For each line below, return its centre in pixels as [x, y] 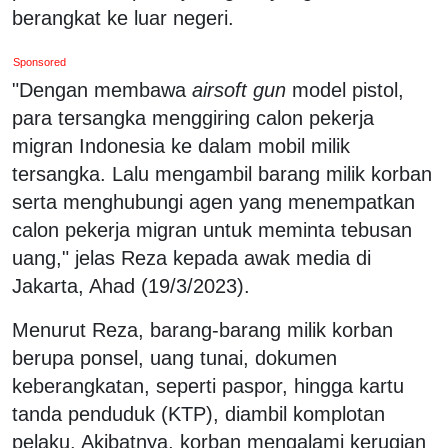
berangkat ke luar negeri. [123, 17]
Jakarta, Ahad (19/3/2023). [131, 285]
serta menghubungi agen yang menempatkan [213, 201]
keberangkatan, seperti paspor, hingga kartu [208, 385]
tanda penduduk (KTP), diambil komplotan [198, 413]
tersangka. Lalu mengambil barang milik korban [222, 173]
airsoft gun [239, 89]
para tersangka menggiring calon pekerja [193, 117]
